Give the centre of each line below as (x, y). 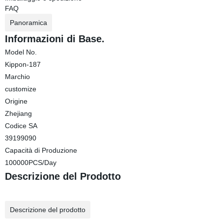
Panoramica (28, 23)
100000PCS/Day (30, 163)
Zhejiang (18, 113)
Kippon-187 (23, 64)
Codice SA (21, 126)
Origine (16, 101)
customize (20, 89)
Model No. (21, 52)
